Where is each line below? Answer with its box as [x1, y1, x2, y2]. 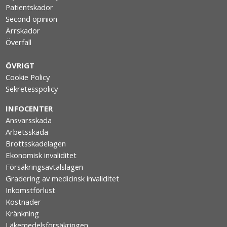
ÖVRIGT [6, 60, 35, 71]
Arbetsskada [6, 127, 49, 137]
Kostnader [6, 197, 42, 207]
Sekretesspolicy [6, 84, 58, 94]
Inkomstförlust [6, 185, 56, 196]
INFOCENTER [6, 103, 53, 114]
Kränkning [6, 208, 40, 219]
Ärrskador [6, 25, 41, 36]
